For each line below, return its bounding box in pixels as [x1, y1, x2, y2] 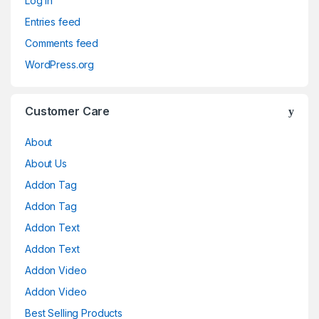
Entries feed [25, 15, 81, 28]
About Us [25, 157, 67, 169]
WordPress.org [25, 58, 95, 70]
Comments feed [25, 36, 99, 49]
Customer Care [25, 103, 110, 118]
